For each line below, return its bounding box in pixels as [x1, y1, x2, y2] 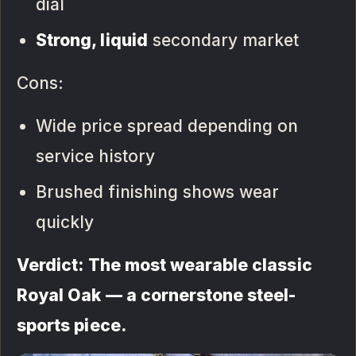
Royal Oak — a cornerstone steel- [17, 284, 296, 305]
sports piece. [17, 315, 126, 335]
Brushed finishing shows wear [36, 181, 280, 202]
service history [36, 145, 155, 166]
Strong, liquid [36, 29, 148, 50]
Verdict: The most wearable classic [17, 254, 312, 275]
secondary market [147, 29, 300, 50]
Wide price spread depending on [36, 115, 299, 136]
